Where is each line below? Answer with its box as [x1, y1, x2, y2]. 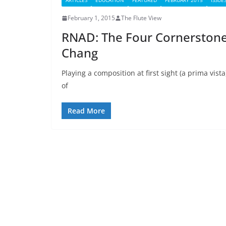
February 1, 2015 [68, 14, 115, 22]
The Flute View [121, 14, 161, 22]
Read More [68, 106, 105, 116]
